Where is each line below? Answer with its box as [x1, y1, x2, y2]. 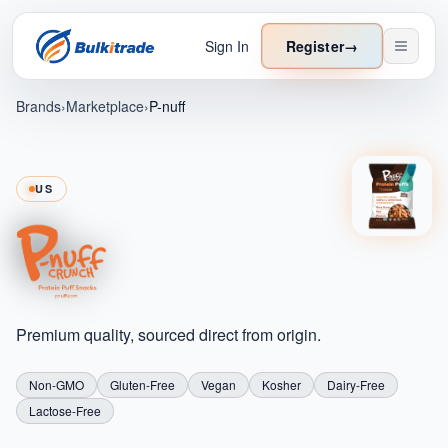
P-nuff [149, 96, 185, 116]
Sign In [204, 36, 249, 56]
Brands [16, 96, 61, 116]
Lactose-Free [29, 402, 101, 419]
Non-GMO [29, 376, 84, 393]
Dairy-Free [327, 376, 385, 393]
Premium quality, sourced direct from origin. [16, 323, 321, 346]
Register [285, 36, 344, 56]
